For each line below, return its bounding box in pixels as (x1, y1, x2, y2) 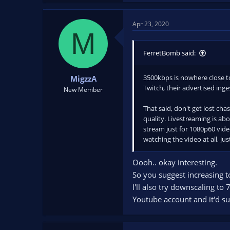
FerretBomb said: (143, 48, 196, 57)
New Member (64, 85, 103, 94)
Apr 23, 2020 (132, 20, 169, 28)
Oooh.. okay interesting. (132, 157, 217, 167)
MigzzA (70, 73, 97, 84)
